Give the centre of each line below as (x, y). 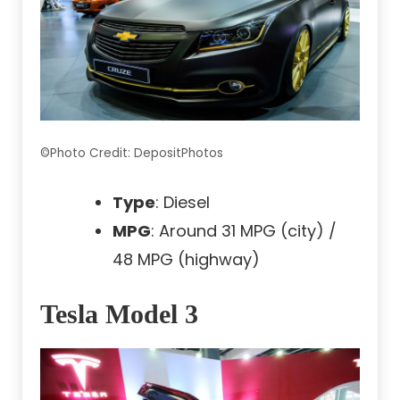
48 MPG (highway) (186, 260)
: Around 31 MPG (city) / (244, 231)
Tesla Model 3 (119, 314)
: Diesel (183, 203)
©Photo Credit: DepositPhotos (132, 154)
